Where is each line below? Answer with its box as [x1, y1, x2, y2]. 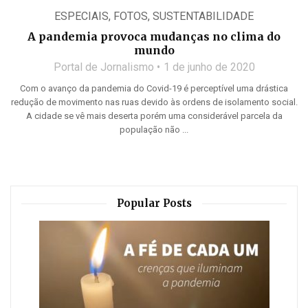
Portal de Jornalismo [53, 60, 154, 74]
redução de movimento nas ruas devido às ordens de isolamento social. [10, 97, 298, 107]
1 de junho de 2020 [163, 60, 255, 74]
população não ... [120, 124, 188, 135]
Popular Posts [116, 197, 192, 210]
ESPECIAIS [54, 10, 109, 23]
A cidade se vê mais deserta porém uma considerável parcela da [25, 111, 283, 121]
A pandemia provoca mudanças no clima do [27, 30, 280, 43]
